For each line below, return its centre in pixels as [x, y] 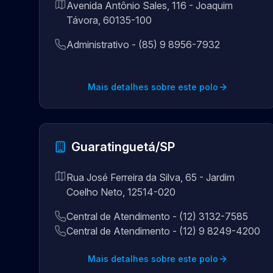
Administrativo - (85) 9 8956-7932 [143, 44]
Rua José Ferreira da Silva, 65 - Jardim [151, 177]
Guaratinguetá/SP [123, 147]
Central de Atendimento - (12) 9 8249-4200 [163, 231]
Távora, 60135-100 [109, 20]
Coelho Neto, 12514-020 [121, 192]
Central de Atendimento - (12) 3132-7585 [157, 216]
